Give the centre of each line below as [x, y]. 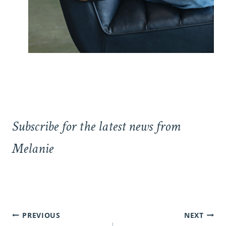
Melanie [33, 149]
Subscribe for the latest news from [96, 127]
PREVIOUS [41, 215]
